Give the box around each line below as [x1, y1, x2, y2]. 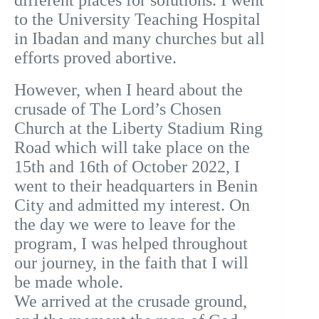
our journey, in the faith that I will [14, 253, 249, 273]
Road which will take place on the [14, 138, 250, 157]
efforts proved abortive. [14, 48, 177, 68]
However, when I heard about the [14, 80, 243, 100]
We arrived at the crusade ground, [14, 292, 247, 311]
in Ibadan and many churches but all [14, 29, 265, 48]
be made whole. [14, 273, 123, 292]
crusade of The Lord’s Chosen [14, 100, 221, 119]
